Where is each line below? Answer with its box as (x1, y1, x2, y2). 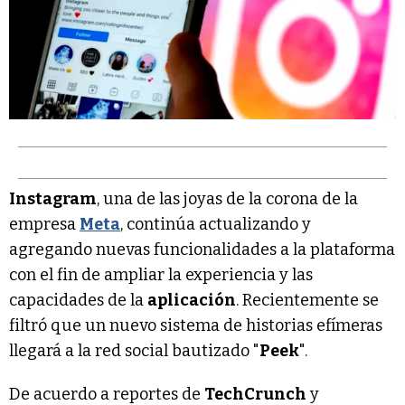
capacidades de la (9, 289, 147, 310)
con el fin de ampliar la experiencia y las (9, 264, 313, 285)
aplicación (147, 289, 236, 310)
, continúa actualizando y (120, 213, 311, 234)
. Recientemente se (236, 289, 379, 310)
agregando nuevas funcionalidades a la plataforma (9, 239, 395, 259)
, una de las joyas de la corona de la (97, 188, 358, 209)
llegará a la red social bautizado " (9, 340, 259, 361)
